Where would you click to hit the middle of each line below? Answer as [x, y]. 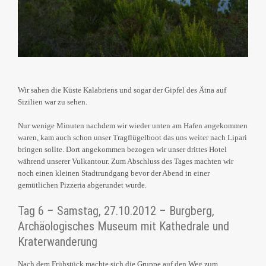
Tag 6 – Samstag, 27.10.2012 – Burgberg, [116, 211]
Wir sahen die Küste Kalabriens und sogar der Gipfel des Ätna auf [122, 90]
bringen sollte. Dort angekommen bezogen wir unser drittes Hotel [122, 150]
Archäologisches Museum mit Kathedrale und [123, 227]
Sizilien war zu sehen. [53, 102]
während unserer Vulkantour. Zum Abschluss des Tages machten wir [126, 161]
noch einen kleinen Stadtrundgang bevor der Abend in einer [114, 173]
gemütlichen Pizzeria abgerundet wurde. [82, 185]
